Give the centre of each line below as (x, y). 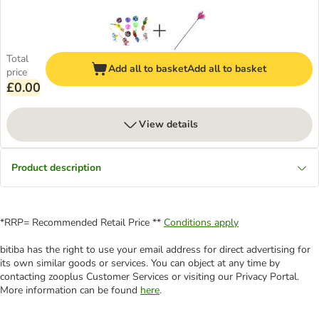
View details (168, 124)
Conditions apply (201, 223)
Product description (56, 168)
